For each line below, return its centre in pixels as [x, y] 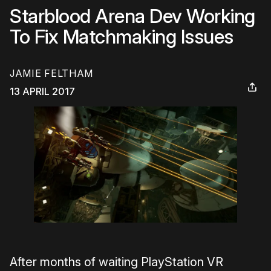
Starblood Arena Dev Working [132, 16]
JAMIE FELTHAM [52, 73]
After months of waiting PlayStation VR [116, 262]
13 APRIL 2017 [42, 92]
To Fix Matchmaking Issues [122, 37]
